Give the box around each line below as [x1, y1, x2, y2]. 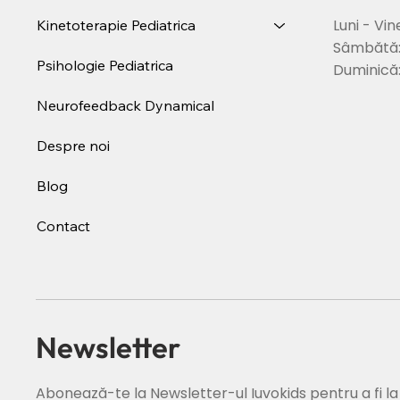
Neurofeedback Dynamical [37, 96, 215, 114]
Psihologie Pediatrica [37, 55, 174, 74]
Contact [37, 216, 91, 235]
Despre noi [37, 136, 111, 154]
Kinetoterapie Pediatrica [37, 15, 196, 34]
